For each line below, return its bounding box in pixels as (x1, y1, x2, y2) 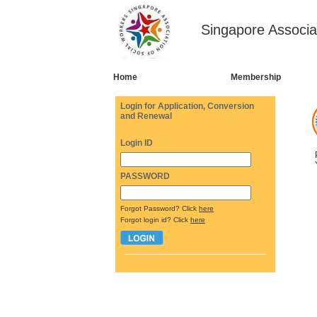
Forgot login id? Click (120, 216, 190, 224)
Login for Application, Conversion (120, 101, 254, 111)
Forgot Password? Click (120, 204, 199, 212)
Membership (231, 72, 281, 82)
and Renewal (120, 111, 172, 121)
